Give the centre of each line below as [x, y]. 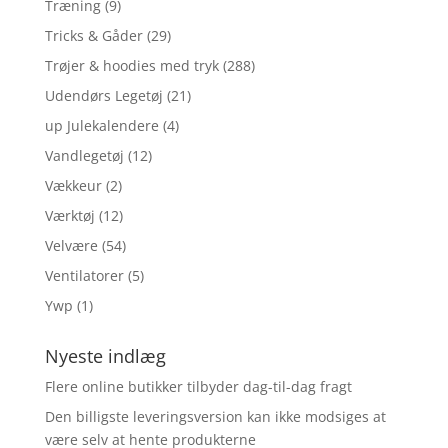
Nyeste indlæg [105, 356]
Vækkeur [73, 186]
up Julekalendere [101, 126]
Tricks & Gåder [93, 36]
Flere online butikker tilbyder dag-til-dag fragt [198, 387]
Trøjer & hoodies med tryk [131, 66]
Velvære [71, 246]
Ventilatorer [84, 276]
